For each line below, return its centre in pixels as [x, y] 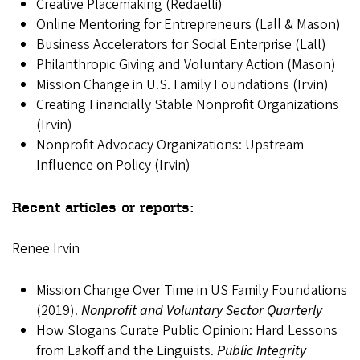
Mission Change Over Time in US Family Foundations [192, 290]
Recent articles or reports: [103, 207]
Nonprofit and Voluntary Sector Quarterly [202, 311]
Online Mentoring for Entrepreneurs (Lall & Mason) [188, 25]
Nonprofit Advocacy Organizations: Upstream [170, 145]
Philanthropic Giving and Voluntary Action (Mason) [186, 65]
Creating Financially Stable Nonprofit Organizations [188, 105]
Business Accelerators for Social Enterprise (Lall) [181, 45]
